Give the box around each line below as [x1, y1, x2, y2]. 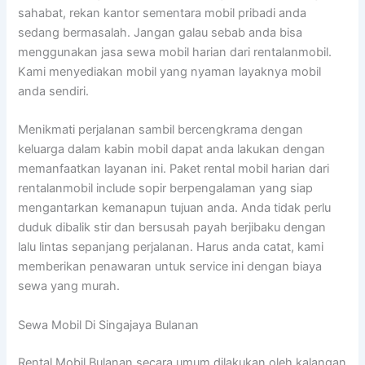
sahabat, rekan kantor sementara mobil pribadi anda [18, 5, 307, 20]
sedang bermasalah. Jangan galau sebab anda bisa [18, 24, 303, 40]
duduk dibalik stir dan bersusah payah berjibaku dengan [18, 220, 327, 235]
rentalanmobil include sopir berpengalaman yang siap [18, 181, 314, 196]
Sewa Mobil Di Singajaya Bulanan [18, 317, 200, 332]
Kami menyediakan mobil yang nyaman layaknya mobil [18, 64, 322, 79]
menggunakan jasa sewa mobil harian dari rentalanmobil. [18, 44, 332, 59]
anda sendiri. [18, 83, 90, 99]
